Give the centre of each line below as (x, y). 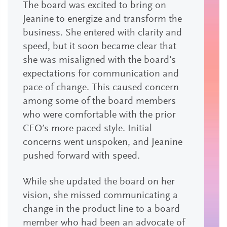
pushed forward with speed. (81, 156)
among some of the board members (99, 101)
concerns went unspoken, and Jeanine (103, 142)
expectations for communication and (101, 74)
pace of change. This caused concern (101, 88)
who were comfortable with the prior (99, 115)
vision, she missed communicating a (100, 196)
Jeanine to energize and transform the (102, 19)
